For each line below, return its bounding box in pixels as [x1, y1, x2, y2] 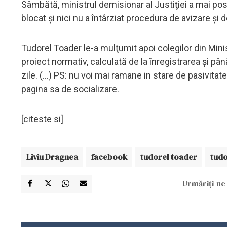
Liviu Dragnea [26, 150, 78, 162]
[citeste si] [21, 113, 63, 124]
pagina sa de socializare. [21, 83, 119, 94]
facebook [91, 150, 127, 162]
